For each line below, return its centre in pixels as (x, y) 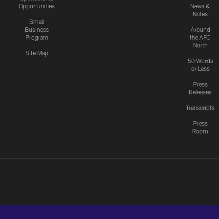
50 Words (200, 60)
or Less (200, 68)
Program (37, 37)
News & (200, 6)
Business (37, 29)
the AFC (200, 37)
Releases (200, 92)
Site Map (37, 53)
